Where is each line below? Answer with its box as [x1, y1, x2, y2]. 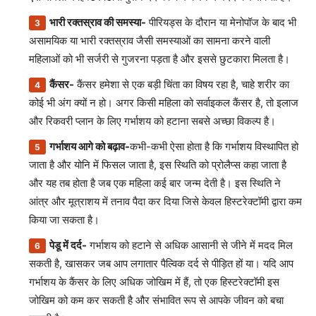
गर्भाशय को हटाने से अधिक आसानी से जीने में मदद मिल [87, 238, 293, 252]
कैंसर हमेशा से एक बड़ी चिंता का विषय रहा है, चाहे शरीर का [74, 78, 289, 91]
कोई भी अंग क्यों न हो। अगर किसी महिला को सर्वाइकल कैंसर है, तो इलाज [29, 96, 298, 109]
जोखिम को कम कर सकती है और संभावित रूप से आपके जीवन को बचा [29, 293, 284, 307]
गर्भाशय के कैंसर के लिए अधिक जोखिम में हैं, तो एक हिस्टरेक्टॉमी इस [29, 275, 279, 288]
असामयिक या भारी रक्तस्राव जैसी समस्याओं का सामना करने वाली [29, 34, 270, 47]
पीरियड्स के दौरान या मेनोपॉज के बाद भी [146, 16, 296, 29]
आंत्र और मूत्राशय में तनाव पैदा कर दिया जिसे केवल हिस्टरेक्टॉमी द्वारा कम [29, 195, 302, 208]
